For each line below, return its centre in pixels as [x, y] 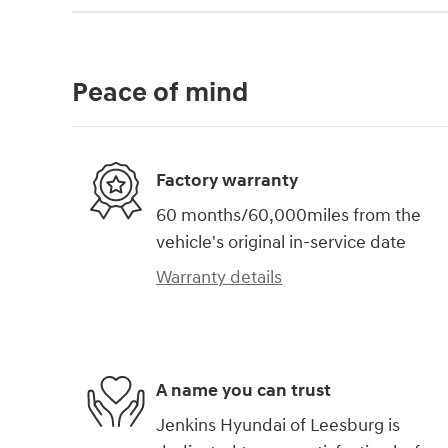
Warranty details [219, 278]
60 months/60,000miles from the [288, 216]
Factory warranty [227, 180]
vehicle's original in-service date [281, 243]
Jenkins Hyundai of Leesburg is [278, 426]
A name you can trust [243, 390]
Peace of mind [160, 93]
